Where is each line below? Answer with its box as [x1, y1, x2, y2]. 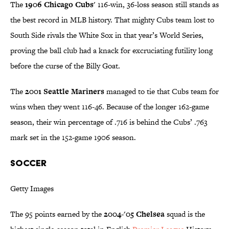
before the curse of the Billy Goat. [10, 60, 120, 72]
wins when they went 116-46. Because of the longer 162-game [10, 101, 209, 112]
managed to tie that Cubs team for [104, 86, 219, 97]
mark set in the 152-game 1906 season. [10, 132, 136, 143]
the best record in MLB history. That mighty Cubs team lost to [10, 14, 214, 26]
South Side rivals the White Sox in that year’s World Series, [10, 30, 203, 41]
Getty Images [10, 183, 54, 194]
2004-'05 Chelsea [104, 209, 165, 220]
